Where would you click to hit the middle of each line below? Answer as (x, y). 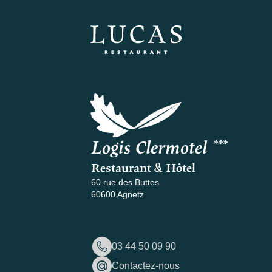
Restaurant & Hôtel (143, 167)
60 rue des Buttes (125, 182)
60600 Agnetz (117, 194)
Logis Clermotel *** (158, 146)
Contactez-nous (146, 265)
